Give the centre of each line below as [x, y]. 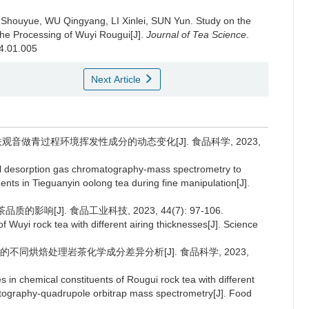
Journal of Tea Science [196, 34]
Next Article [117, 79]
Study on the [223, 21]
